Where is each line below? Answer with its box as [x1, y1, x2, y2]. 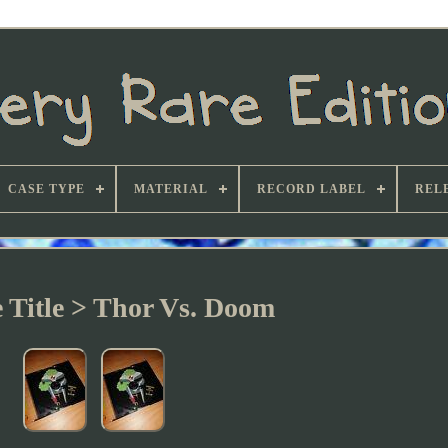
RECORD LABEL [257, 182, 366, 196]
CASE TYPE [8, 182, 85, 196]
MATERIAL [134, 182, 208, 196]
